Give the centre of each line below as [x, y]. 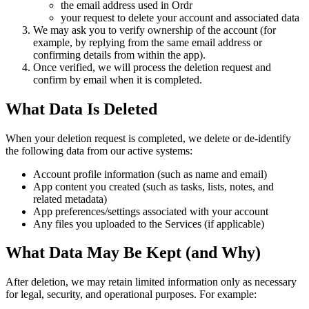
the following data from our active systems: [99, 150]
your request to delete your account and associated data [180, 17]
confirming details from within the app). [119, 54]
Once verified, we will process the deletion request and [152, 67]
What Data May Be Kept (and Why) [133, 253]
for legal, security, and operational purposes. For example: [131, 295]
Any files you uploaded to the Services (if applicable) [149, 223]
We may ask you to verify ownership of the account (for [154, 30]
